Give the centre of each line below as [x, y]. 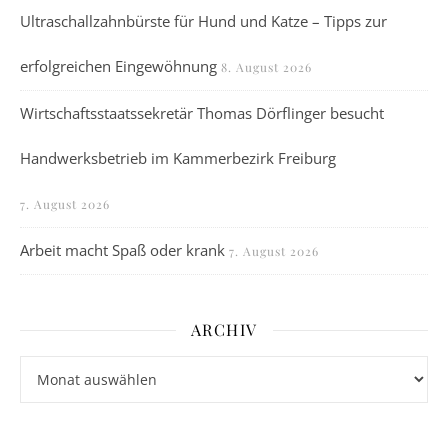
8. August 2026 [266, 67]
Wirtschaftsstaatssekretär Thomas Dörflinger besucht [202, 113]
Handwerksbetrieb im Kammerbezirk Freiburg [178, 158]
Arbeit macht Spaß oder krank [122, 250]
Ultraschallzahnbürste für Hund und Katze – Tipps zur [203, 21]
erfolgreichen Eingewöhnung [118, 66]
